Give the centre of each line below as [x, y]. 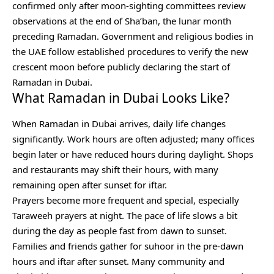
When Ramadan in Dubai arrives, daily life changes [119, 123]
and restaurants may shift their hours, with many [115, 169]
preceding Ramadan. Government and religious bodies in [133, 36]
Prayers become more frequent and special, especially [126, 200]
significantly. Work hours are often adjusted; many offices [133, 139]
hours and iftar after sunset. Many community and [118, 261]
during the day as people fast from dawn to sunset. [120, 230]
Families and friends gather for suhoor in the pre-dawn [128, 246]
